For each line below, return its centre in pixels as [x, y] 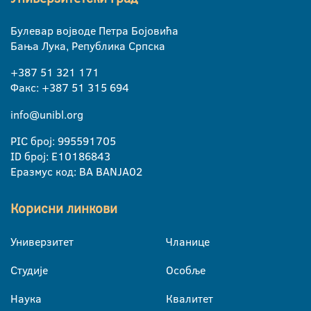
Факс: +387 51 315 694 [70, 87]
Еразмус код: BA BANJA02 [76, 171]
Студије [29, 270]
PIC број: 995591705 [63, 141]
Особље [186, 270]
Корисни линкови [64, 208]
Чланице [188, 241]
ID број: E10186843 [60, 156]
